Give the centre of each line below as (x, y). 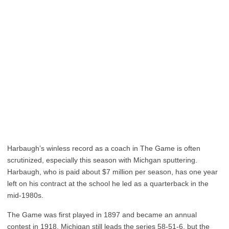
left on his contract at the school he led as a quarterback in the (108, 184)
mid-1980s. (25, 195)
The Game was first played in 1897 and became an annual (102, 215)
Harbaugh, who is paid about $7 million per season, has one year (112, 172)
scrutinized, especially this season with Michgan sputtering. (102, 160)
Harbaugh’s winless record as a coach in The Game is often (104, 148)
